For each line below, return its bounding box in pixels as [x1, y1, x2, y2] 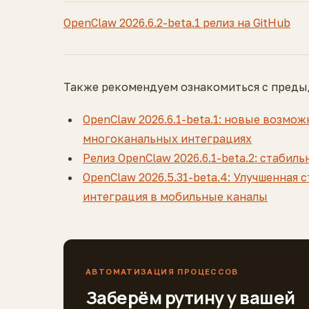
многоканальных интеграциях [83, 132, 252, 146]
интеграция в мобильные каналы [83, 190, 268, 204]
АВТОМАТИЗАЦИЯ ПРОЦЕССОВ [86, 267, 239, 277]
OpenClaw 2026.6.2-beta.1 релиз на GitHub [63, 16, 290, 30]
